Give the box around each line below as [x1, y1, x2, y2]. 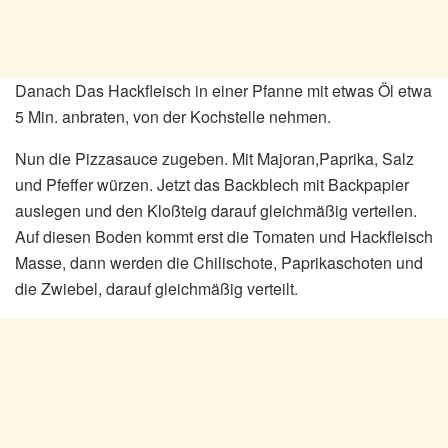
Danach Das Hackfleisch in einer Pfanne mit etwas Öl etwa [15, 78, 432, 102]
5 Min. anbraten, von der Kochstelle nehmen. [15, 104, 331, 128]
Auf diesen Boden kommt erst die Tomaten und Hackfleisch [15, 224, 433, 248]
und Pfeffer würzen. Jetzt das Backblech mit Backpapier [15, 172, 409, 196]
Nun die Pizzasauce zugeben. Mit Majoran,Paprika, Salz [15, 146, 414, 170]
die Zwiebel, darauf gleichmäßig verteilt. [15, 276, 298, 300]
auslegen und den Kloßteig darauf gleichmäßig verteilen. [15, 198, 417, 222]
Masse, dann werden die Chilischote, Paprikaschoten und [15, 250, 423, 274]
